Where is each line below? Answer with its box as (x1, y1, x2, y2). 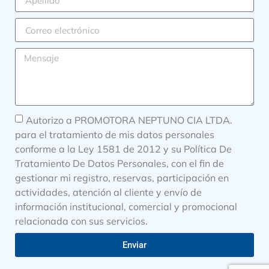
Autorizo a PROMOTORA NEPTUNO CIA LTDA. (26, 113, 232, 126)
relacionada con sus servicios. (15, 214, 148, 227)
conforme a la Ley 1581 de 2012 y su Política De (15, 142, 232, 155)
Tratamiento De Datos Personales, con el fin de (15, 157, 224, 169)
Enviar (122, 239, 147, 250)
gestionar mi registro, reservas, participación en (15, 171, 229, 184)
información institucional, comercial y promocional (15, 200, 237, 213)
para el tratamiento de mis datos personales (15, 128, 214, 141)
